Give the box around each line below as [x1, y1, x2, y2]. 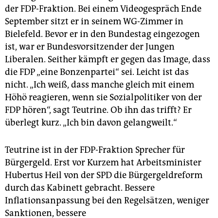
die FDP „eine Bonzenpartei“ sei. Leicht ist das [5, 67, 189, 78]
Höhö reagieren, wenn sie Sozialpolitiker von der [5, 92, 202, 103]
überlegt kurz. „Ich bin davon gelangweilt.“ [5, 117, 177, 128]
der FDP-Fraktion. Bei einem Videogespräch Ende [5, 3, 201, 15]
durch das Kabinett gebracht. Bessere [5, 182, 155, 194]
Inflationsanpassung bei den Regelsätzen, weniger [5, 195, 209, 206]
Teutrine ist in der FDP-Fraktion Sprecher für [5, 145, 185, 156]
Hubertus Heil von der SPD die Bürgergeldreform [5, 170, 202, 181]
